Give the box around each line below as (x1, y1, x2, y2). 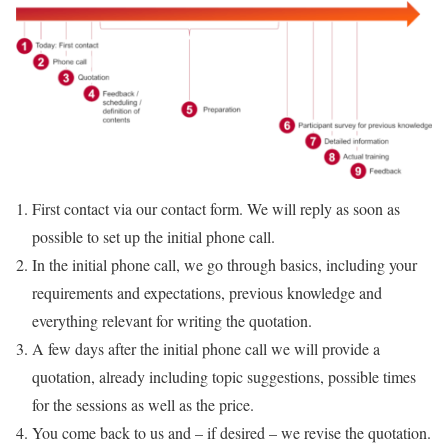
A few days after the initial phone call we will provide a (32, 337, 380, 359)
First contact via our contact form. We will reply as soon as (32, 197, 400, 219)
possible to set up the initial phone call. (32, 225, 275, 247)
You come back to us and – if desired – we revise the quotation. (32, 421, 431, 443)
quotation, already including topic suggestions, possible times (32, 365, 416, 387)
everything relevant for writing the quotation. (32, 309, 312, 331)
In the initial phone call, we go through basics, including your (32, 253, 417, 275)
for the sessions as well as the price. (32, 393, 254, 415)
